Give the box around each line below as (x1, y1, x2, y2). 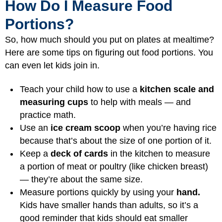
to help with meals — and (88, 97, 191, 107)
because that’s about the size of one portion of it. (20, 136, 212, 146)
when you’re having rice (120, 123, 217, 133)
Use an (20, 123, 51, 133)
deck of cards (51, 149, 108, 159)
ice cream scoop (51, 123, 120, 133)
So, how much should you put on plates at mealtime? (5, 34, 214, 45)
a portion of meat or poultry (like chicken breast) (20, 162, 208, 171)
